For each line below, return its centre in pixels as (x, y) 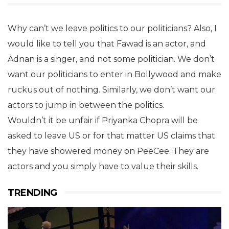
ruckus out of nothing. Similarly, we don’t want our (111, 89)
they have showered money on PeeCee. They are (108, 151)
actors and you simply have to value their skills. (103, 166)
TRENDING (32, 192)
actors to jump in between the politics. (86, 105)
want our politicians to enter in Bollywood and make (114, 74)
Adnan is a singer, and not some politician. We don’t (111, 59)
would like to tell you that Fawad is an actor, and (107, 43)
